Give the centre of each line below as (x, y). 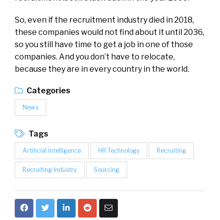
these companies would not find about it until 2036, (110, 32)
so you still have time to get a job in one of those (104, 45)
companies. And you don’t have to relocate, (95, 57)
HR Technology (119, 151)
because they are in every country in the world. (102, 69)
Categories (48, 91)
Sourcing (107, 170)
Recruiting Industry (50, 170)
